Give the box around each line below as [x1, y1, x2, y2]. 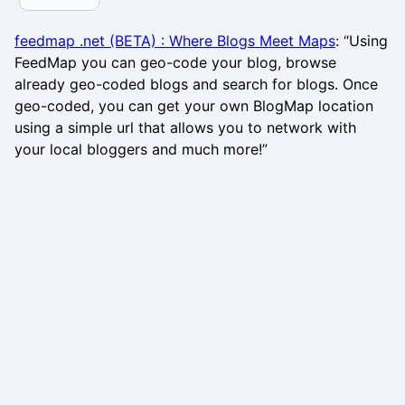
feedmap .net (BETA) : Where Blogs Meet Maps [14, 31, 335, 50]
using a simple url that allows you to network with [14, 118, 356, 137]
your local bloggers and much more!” [14, 139, 268, 158]
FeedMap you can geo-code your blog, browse [14, 52, 336, 71]
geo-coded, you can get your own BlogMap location [14, 96, 373, 115]
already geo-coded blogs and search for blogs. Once [14, 74, 378, 93]
